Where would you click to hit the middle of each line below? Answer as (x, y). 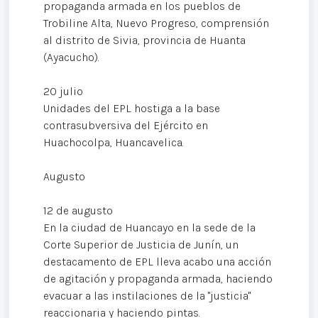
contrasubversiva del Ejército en (126, 125)
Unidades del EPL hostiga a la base (132, 108)
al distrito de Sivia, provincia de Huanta (144, 40)
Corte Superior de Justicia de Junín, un (141, 244)
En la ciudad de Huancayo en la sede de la (149, 227)
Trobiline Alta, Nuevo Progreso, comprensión (156, 23)
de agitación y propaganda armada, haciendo (158, 278)
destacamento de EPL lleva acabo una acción (157, 261)
